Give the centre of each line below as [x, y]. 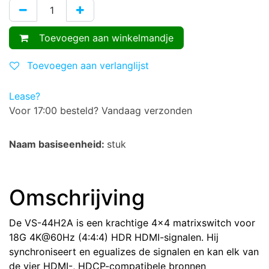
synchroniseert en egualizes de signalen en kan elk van [134, 252]
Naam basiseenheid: [58, 144]
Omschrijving [77, 198]
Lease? [25, 96]
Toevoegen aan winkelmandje [103, 38]
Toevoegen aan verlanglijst [88, 65]
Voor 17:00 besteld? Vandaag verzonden [101, 110]
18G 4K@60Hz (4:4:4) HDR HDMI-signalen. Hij [114, 237]
